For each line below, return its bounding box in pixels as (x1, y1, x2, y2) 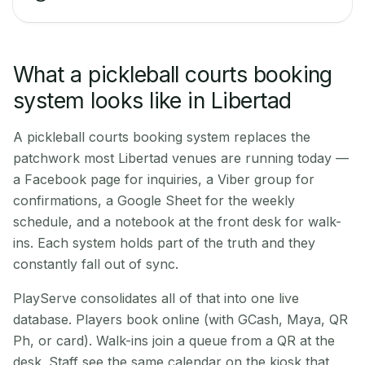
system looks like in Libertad (13, 87, 292, 113)
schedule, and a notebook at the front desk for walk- (13, 213, 341, 230)
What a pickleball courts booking (13, 61, 332, 87)
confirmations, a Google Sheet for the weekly (13, 192, 295, 209)
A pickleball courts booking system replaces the (13, 129, 310, 145)
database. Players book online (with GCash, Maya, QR (13, 311, 348, 328)
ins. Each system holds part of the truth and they (13, 235, 315, 251)
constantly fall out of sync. (13, 256, 178, 272)
